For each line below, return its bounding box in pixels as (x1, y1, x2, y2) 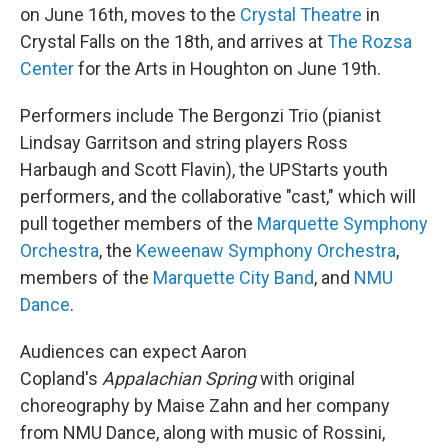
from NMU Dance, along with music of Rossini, (20, 422, 385, 444)
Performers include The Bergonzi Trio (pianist (20, 105, 381, 127)
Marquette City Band (153, 267, 314, 289)
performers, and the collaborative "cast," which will (20, 186, 416, 208)
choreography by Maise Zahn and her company (20, 395, 390, 417)
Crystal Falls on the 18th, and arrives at (20, 31, 327, 53)
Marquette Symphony (257, 213, 428, 235)
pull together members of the (20, 213, 257, 235)
